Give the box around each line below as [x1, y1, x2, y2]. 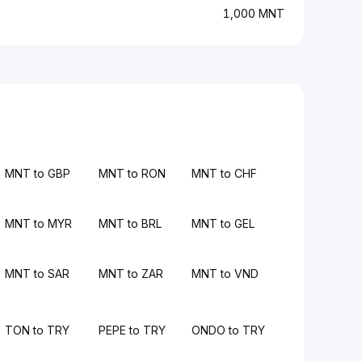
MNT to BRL [98, 217, 162, 230]
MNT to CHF [191, 166, 257, 180]
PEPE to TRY [98, 323, 166, 337]
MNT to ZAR [98, 267, 163, 280]
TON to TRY [5, 323, 70, 337]
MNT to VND [191, 267, 259, 280]
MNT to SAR [5, 267, 70, 280]
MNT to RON [98, 166, 166, 180]
